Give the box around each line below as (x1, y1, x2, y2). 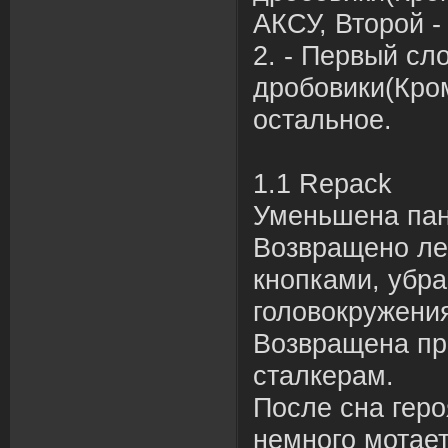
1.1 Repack (253, 169, 392, 199)
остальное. (253, 105, 392, 135)
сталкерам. (253, 361, 394, 391)
